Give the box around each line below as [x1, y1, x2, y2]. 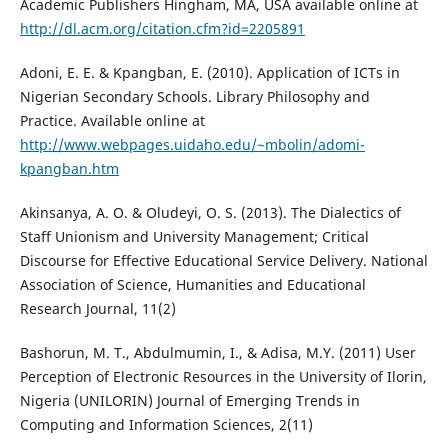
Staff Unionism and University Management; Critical [19, 227, 369, 247]
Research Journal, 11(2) [19, 299, 176, 319]
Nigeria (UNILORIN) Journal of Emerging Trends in [19, 391, 360, 411]
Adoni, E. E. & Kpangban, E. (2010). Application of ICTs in [19, 63, 400, 83]
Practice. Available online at [19, 111, 205, 131]
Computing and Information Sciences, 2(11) [19, 415, 313, 435]
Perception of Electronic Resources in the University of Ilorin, [19, 367, 427, 387]
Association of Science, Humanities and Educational [19, 275, 366, 295]
